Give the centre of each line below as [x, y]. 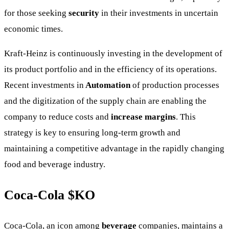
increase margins [142, 117]
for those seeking [36, 13]
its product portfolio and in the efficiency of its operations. [110, 69]
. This [186, 117]
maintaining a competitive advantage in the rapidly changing [114, 148]
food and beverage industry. [55, 164]
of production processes [176, 85]
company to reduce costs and [56, 117]
